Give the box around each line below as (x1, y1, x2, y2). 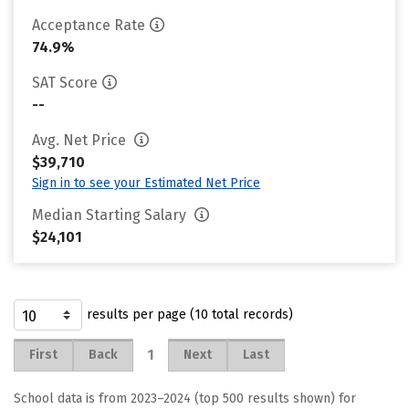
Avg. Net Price (32, 131, 130, 149)
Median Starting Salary (32, 206, 190, 224)
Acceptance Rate (32, 16, 145, 34)
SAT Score (32, 74, 98, 91)
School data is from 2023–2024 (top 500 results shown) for (14, 391, 356, 406)
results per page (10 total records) (87, 307, 293, 322)
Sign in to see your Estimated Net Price (32, 175, 260, 191)
